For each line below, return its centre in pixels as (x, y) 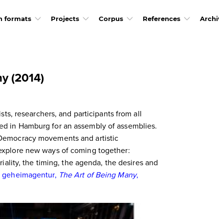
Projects (65, 19)
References (161, 19)
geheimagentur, (30, 175)
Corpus (111, 19)
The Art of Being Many (97, 175)
